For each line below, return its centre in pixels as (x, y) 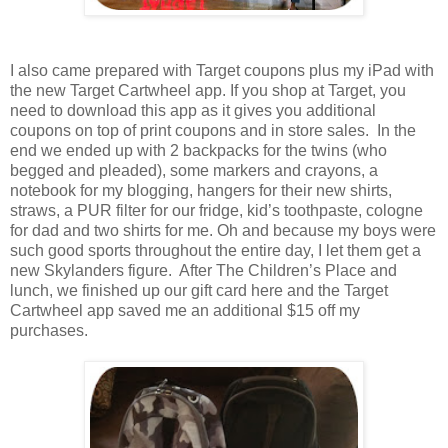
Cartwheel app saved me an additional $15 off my (185, 310)
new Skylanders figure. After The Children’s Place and (203, 270)
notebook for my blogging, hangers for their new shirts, (201, 190)
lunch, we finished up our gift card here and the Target (199, 290)
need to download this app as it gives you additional (193, 110)
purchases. (49, 330)
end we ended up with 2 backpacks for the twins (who (198, 150)
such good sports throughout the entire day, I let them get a (215, 250)
